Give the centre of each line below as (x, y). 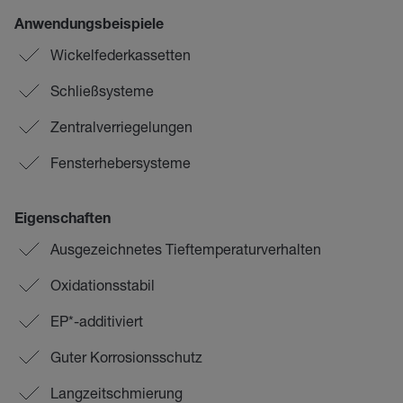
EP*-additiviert (97, 321)
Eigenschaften (63, 220)
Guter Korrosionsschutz (126, 357)
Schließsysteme (102, 90)
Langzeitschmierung (116, 393)
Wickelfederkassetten (121, 54)
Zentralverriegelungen (121, 126)
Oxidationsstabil (103, 285)
